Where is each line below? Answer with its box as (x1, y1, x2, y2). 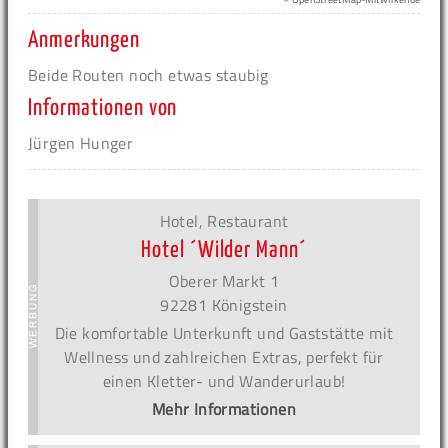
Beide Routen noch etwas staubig (28, 62, 269, 87)
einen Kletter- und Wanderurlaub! (102, 368, 346, 393)
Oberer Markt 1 (168, 268, 280, 293)
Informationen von (28, 96, 178, 120)
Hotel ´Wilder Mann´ (141, 238, 307, 262)
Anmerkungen (28, 28, 140, 52)
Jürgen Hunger (28, 130, 134, 155)
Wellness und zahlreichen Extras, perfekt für (64, 344, 384, 369)
